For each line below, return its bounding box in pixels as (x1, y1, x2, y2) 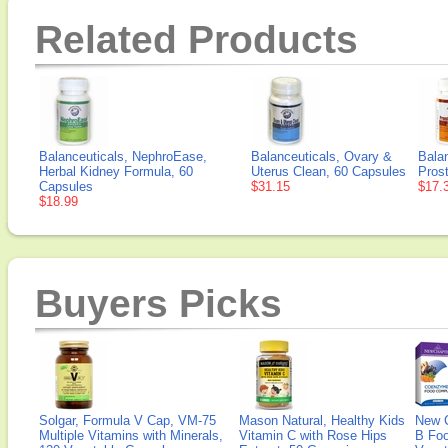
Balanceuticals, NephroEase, (39, 149, 207, 164)
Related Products (35, 18, 358, 61)
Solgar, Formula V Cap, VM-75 (39, 413, 216, 428)
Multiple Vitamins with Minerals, (39, 428, 223, 443)
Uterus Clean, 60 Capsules (251, 164, 406, 179)
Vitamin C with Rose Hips (239, 428, 387, 443)
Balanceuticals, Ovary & (251, 149, 392, 164)
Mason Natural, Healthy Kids (239, 413, 405, 428)
